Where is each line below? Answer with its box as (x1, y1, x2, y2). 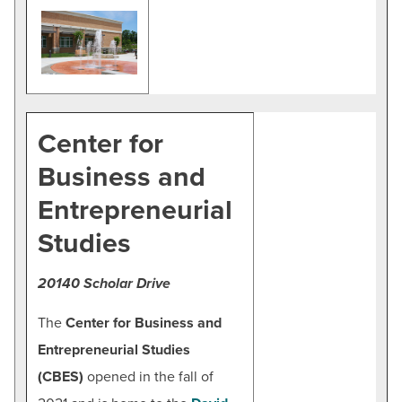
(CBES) (38, 367, 83, 386)
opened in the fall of (83, 367, 214, 386)
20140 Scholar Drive (38, 274, 170, 293)
